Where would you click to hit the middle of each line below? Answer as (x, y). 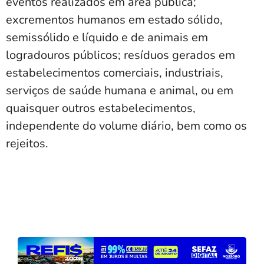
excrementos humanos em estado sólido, (114, 20)
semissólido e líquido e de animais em (107, 38)
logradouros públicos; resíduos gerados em (121, 55)
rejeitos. (27, 144)
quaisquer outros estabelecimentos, (101, 108)
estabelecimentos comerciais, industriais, (115, 73)
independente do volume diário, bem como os (126, 126)
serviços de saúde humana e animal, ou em (120, 91)
